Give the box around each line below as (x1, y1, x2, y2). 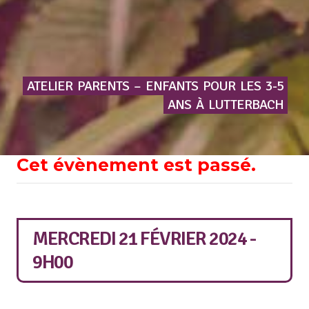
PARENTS (77, 77, 130, 94)
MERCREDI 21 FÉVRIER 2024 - (32, 226, 255, 250)
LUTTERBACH (208, 95, 284, 113)
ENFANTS (146, 77, 199, 94)
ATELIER (27, 77, 73, 94)
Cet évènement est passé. (17, 154, 256, 175)
